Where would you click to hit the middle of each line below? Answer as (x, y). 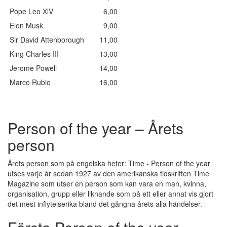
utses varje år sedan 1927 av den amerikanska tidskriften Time (108, 173)
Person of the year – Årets (96, 128)
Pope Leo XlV (35, 11)
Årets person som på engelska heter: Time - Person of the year (109, 163)
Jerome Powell (37, 68)
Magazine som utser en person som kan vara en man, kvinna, (107, 183)
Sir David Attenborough (51, 40)
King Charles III (38, 54)
